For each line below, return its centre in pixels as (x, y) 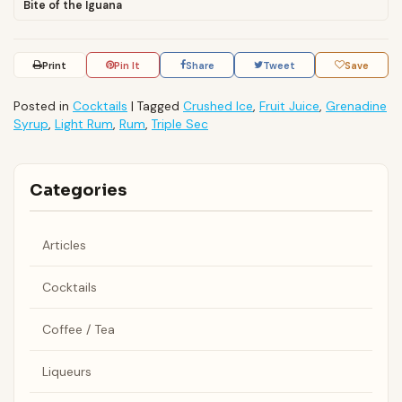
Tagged (160, 105)
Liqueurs (66, 371)
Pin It (127, 65)
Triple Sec (180, 123)
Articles (64, 245)
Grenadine (356, 105)
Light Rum (84, 123)
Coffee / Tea (78, 329)
